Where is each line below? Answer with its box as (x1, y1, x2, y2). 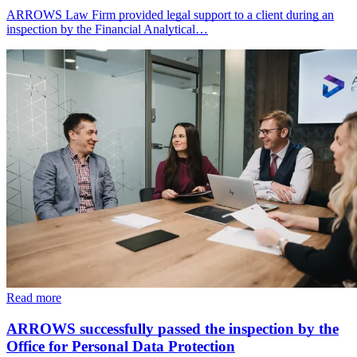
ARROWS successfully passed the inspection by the (6, 320, 339, 337)
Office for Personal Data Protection (6, 337, 235, 355)
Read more (6, 290, 61, 304)
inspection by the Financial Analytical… (6, 22, 208, 37)
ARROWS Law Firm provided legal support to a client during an (6, 8, 334, 22)
